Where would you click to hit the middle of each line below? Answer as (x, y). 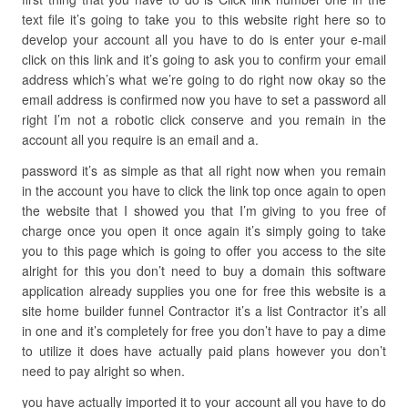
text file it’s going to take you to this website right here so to (204, 19)
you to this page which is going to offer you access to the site (204, 250)
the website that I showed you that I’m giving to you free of (204, 210)
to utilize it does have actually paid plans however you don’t (204, 351)
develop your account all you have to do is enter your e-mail (204, 39)
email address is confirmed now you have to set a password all (204, 99)
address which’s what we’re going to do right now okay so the (204, 79)
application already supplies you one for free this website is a (204, 291)
